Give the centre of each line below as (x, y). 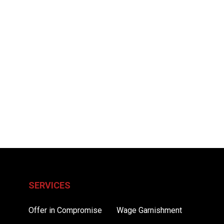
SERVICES (50, 185)
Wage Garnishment (149, 210)
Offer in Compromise (65, 210)
